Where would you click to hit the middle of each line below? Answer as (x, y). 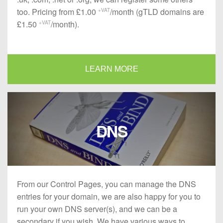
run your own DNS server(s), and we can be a (97, 209)
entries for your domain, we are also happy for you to (109, 196)
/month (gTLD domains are (157, 12)
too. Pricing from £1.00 (58, 12)
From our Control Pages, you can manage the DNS (107, 184)
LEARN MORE (111, 69)
